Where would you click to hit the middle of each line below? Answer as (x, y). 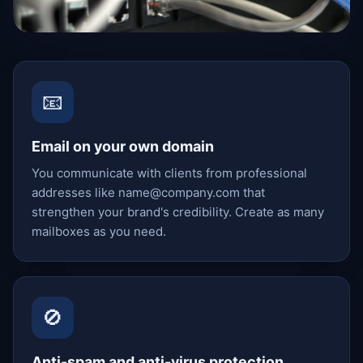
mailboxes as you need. (99, 231)
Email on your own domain (123, 146)
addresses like (75, 192)
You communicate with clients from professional (170, 173)
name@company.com (179, 192)
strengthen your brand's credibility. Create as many (178, 211)
